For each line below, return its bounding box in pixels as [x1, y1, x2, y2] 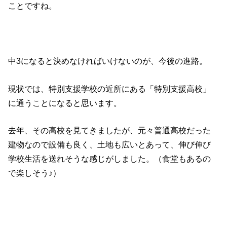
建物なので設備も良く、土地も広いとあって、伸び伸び [8, 139, 211, 149]
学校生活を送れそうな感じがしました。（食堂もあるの [8, 154, 211, 163]
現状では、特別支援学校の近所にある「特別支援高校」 [8, 84, 211, 93]
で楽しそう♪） [8, 168, 61, 177]
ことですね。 [8, 1, 57, 11]
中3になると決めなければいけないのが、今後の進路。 [8, 56, 208, 66]
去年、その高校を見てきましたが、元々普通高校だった [8, 125, 211, 135]
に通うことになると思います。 [8, 98, 122, 107]
